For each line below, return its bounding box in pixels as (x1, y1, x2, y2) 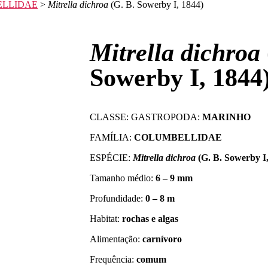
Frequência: (90, 254, 134, 264)
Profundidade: (90, 193, 145, 203)
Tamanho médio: (90, 173, 156, 183)
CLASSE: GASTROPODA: (90, 112, 202, 122)
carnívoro (142, 234, 182, 244)
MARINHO (202, 112, 251, 122)
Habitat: (90, 214, 122, 224)
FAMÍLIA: (90, 132, 134, 142)
